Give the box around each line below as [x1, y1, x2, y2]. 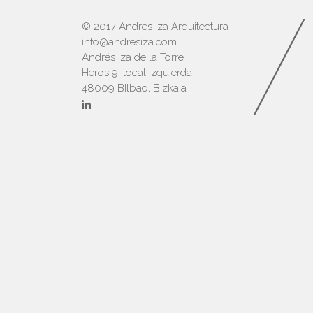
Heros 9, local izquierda [82, 66, 192, 79]
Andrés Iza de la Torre [82, 51, 184, 64]
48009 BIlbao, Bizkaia [82, 82, 187, 94]
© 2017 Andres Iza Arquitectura [82, 20, 228, 33]
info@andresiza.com [82, 36, 177, 48]
